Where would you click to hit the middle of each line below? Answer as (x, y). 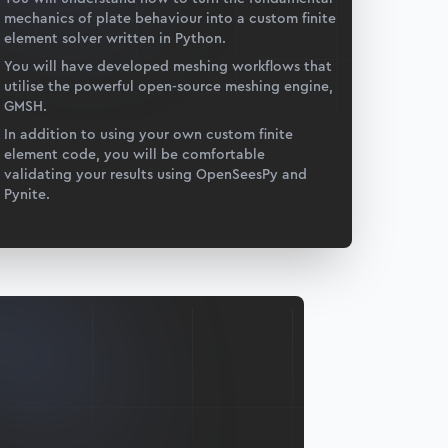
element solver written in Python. (115, 38)
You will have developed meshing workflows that (168, 66)
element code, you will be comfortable (134, 154)
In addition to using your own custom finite (148, 134)
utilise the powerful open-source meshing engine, (168, 86)
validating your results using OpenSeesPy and (155, 174)
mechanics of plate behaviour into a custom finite (170, 18)
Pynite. (27, 194)
